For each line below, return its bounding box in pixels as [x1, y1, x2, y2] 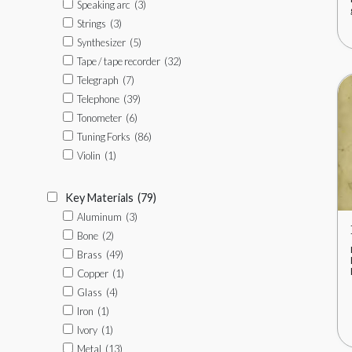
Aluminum [77, 211, 122, 223]
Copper [77, 267, 108, 280]
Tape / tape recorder [77, 55, 160, 68]
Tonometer [77, 112, 122, 124]
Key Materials [65, 191, 134, 204]
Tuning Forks [77, 130, 130, 143]
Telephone [77, 93, 119, 105]
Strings [77, 17, 106, 30]
